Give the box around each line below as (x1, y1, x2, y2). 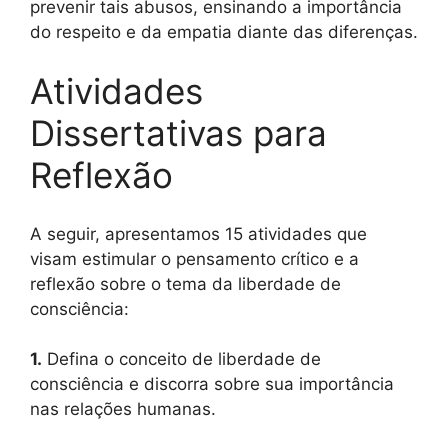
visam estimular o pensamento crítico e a (30, 248, 359, 269)
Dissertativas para (30, 112, 327, 155)
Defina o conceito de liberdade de (42, 349, 321, 370)
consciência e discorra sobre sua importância (30, 374, 394, 395)
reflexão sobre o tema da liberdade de (30, 273, 341, 294)
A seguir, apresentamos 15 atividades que (30, 223, 367, 244)
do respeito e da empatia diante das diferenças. (30, 21, 418, 42)
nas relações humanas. (30, 399, 216, 420)
